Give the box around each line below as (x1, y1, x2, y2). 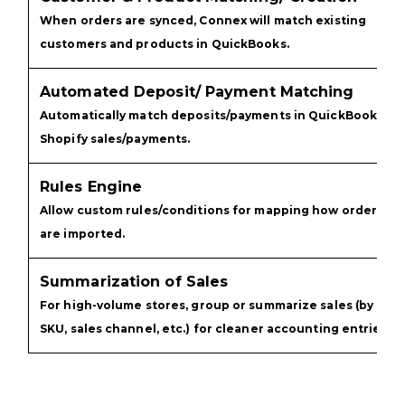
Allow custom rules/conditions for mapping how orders (40, 203, 384, 218)
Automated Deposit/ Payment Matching (40, 83, 354, 101)
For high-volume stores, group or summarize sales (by (40, 298, 374, 313)
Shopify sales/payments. (40, 132, 191, 146)
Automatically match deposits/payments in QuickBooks (40, 108, 384, 123)
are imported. (40, 227, 126, 241)
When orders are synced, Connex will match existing (40, 14, 367, 28)
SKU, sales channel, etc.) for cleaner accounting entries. (40, 322, 391, 336)
